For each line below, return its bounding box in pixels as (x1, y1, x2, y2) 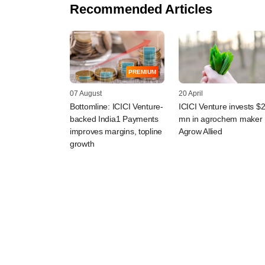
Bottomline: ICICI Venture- (70, 102, 163, 112)
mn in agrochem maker (179, 114, 263, 124)
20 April (179, 89, 203, 98)
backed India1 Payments (70, 114, 159, 124)
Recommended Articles (70, 1, 212, 17)
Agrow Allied (179, 127, 222, 137)
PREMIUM (128, 69, 156, 76)
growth (70, 139, 95, 149)
